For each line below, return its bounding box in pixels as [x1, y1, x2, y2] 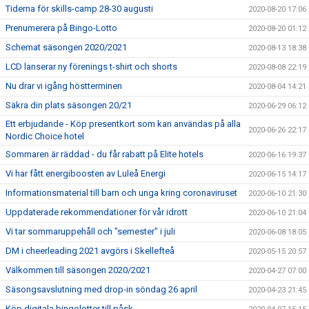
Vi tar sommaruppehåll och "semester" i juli [6, 226, 175, 237]
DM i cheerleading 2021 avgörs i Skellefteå [6, 246, 175, 256]
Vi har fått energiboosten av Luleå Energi [6, 168, 166, 179]
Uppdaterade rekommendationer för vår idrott [6, 207, 188, 217]
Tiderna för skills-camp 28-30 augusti [6, 3, 153, 14]
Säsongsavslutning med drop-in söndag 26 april [6, 284, 197, 295]
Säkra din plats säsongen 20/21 [6, 100, 132, 110]
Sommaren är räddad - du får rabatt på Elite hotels [6, 149, 203, 159]
